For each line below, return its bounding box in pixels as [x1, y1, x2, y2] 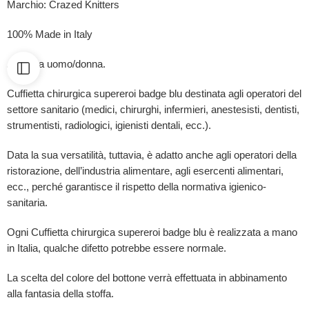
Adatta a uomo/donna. [7, 58, 106, 70]
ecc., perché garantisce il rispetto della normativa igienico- [7, 181, 266, 192]
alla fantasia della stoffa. [7, 288, 114, 299]
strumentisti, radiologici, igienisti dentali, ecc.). [7, 119, 211, 131]
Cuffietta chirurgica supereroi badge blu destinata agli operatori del [7, 88, 301, 99]
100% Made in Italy [7, 28, 92, 40]
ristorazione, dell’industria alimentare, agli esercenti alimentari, [7, 165, 283, 177]
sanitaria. [7, 197, 48, 208]
